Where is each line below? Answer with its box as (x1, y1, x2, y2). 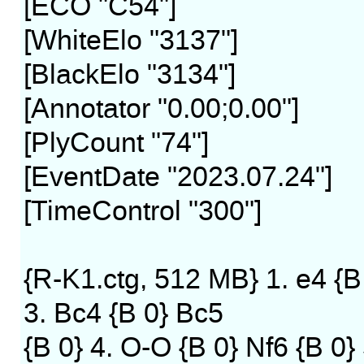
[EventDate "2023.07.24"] (23, 160, 332, 194)
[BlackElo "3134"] (23, 58, 236, 92)
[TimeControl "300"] (23, 194, 262, 228)
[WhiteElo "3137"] (23, 24, 238, 58)
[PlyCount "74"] (23, 126, 209, 160)
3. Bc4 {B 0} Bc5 (23, 297, 223, 331)
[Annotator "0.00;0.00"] (23, 92, 299, 126)
